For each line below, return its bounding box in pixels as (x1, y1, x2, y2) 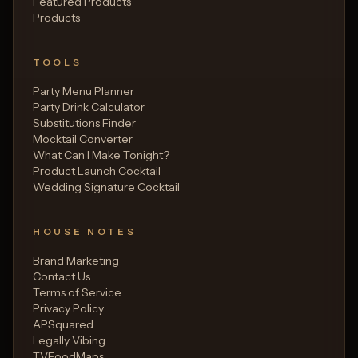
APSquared (33, 316, 93, 332)
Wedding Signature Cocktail (33, 179, 180, 194)
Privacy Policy (33, 300, 104, 316)
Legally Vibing (33, 332, 105, 348)
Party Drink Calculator (33, 99, 145, 114)
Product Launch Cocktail (33, 163, 161, 178)
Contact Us (33, 268, 90, 284)
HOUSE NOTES (33, 225, 137, 237)
